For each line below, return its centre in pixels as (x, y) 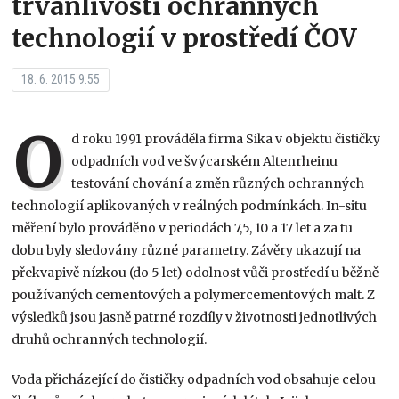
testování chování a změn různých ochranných (218, 183)
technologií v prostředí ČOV (185, 38)
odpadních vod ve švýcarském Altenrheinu (205, 161)
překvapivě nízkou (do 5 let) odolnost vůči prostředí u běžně (195, 272)
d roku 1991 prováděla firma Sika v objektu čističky (226, 138)
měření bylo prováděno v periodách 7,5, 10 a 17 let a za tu (183, 228)
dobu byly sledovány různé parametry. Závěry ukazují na (187, 250)
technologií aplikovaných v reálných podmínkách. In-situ (190, 205)
